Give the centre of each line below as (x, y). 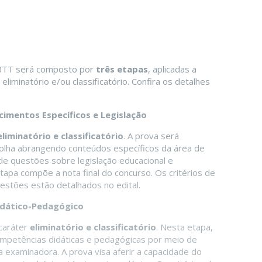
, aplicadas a (172, 69)
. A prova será (151, 136)
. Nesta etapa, (185, 227)
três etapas (122, 69)
